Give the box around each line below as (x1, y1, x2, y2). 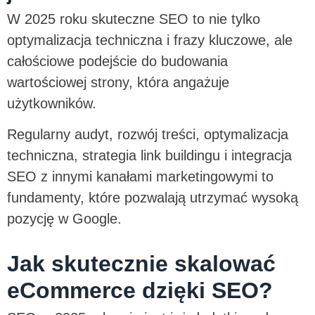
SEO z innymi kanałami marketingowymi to (7, 169, 274, 185)
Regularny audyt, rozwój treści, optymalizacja (7, 127, 288, 143)
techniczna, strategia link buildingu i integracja (7, 148, 292, 164)
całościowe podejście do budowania (7, 53, 228, 69)
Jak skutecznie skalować (7, 251, 276, 277)
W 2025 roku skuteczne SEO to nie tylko (7, 11, 260, 27)
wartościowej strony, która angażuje (7, 74, 229, 90)
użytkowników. (7, 95, 101, 111)
